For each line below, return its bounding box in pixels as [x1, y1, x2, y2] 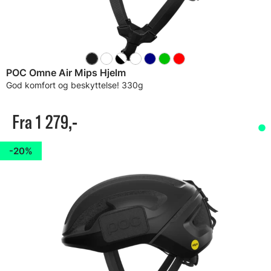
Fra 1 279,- [12, 109, 77, 134]
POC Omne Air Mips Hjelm [6, 67, 126, 79]
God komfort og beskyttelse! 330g [6, 80, 143, 90]
